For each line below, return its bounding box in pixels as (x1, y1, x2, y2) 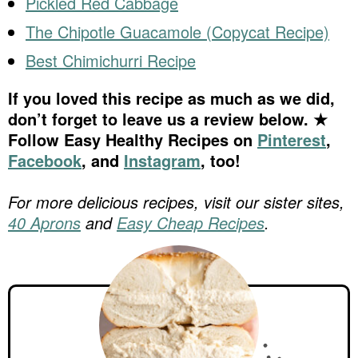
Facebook (8, 149, 82, 173)
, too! (201, 149, 241, 173)
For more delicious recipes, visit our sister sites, (17, 190, 344, 214)
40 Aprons (8, 211, 81, 235)
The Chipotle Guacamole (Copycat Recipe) (26, 20, 329, 44)
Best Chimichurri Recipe (26, 49, 196, 73)
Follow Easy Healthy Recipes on (8, 128, 257, 152)
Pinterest (257, 128, 326, 152)
